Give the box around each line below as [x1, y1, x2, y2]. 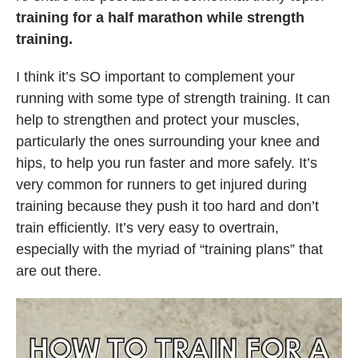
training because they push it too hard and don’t [16, 197, 319, 214]
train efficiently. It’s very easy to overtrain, [16, 219, 279, 236]
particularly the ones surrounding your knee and [16, 133, 320, 149]
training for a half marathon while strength [16, 9, 304, 26]
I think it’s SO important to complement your [16, 68, 295, 85]
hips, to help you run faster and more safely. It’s [16, 154, 317, 171]
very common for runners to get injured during [16, 176, 307, 193]
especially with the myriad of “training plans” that [16, 241, 323, 257]
